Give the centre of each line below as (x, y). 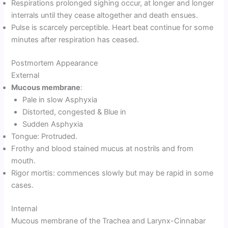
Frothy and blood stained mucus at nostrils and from (103, 149)
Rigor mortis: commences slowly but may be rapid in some (112, 173)
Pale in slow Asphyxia (60, 100)
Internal (24, 208)
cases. (23, 186)
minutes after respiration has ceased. (75, 40)
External (25, 76)
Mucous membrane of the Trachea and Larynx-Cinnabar (109, 221)
